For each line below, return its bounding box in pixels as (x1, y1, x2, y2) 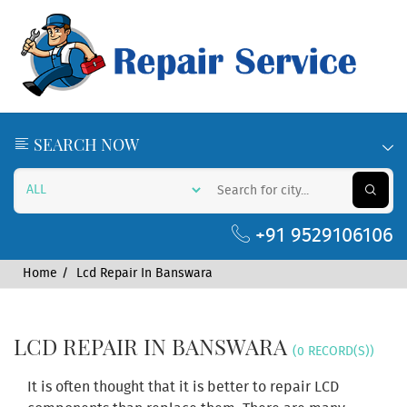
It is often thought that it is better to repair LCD (27, 376, 339, 400)
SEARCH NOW (30, 134, 139, 156)
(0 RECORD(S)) (293, 342, 374, 362)
